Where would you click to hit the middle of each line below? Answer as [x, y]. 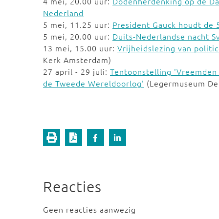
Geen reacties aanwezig [89, 209]
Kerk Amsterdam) [77, 60]
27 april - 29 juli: [77, 71]
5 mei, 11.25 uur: [78, 24]
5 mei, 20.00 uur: [78, 36]
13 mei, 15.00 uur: [80, 48]
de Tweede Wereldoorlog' [94, 83]
